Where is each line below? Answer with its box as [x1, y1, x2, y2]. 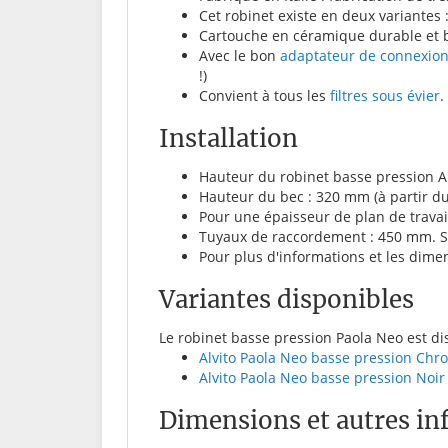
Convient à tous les [199, 86, 330, 106]
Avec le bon [199, 46, 280, 66]
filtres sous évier [330, 86, 440, 106]
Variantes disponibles [159, 284, 414, 316]
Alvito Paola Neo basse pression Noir [199, 368, 445, 388]
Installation [159, 123, 298, 155]
